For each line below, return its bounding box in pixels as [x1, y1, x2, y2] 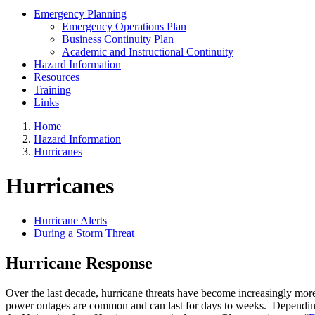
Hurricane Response [6, 253, 153, 272]
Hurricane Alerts [34, 214, 107, 226]
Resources [34, 70, 79, 83]
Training [34, 83, 71, 96]
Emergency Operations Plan [62, 20, 186, 32]
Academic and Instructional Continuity [62, 45, 233, 58]
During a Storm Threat [34, 226, 134, 239]
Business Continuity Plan [62, 32, 174, 45]
